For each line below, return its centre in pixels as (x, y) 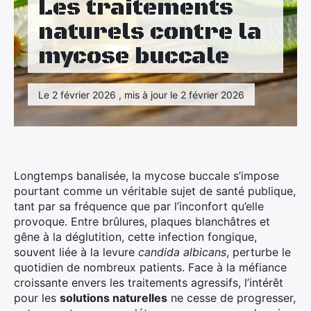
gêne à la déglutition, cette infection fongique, (135, 237)
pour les (37, 298)
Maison (30, 7)
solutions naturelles (114, 298)
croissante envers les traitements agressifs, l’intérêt (149, 283)
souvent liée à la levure (76, 252)
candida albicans (182, 252)
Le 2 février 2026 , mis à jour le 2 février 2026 (141, 95)
